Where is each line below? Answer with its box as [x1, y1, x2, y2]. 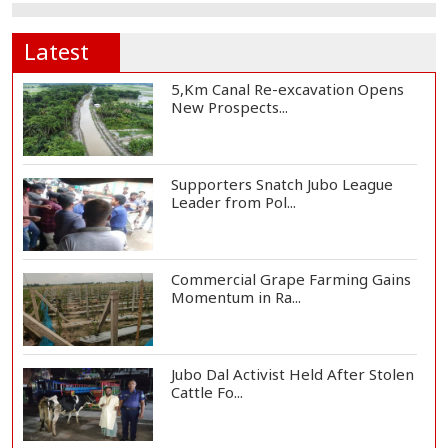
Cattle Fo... [170, 382, 243, 403]
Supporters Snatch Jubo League [170, 174, 393, 195]
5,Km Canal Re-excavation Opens [170, 79, 404, 100]
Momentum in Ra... [170, 287, 301, 308]
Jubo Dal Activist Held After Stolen [170, 364, 414, 385]
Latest [24, 36, 89, 67]
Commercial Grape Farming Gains [170, 269, 411, 290]
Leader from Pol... [170, 192, 296, 213]
